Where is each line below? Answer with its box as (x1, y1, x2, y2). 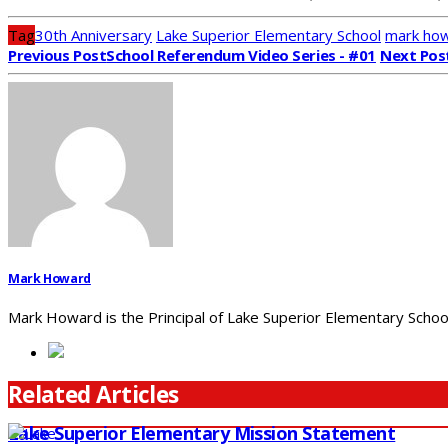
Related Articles (8, 378, 179, 410)
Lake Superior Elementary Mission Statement (8, 421, 396, 446)
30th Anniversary (35, 25, 152, 46)
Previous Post (8, 45, 107, 66)
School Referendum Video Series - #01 (106, 45, 376, 66)
